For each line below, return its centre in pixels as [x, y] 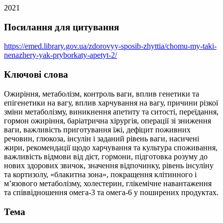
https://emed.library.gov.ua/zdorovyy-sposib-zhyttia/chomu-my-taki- [110, 46]
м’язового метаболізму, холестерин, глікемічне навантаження [108, 183]
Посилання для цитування [61, 27]
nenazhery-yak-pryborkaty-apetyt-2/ [60, 55]
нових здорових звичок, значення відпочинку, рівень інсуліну [109, 165]
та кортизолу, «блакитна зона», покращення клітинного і [100, 174]
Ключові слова [36, 75]
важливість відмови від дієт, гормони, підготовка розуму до [106, 156]
